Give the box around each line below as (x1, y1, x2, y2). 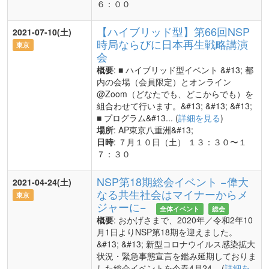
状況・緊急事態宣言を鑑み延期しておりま (97, 250, 256, 262)
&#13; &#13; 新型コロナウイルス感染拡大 (97, 238, 255, 250)
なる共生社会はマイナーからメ (97, 186, 248, 202)
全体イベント (160, 204, 200, 213)
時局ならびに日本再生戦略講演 (97, 36, 248, 52)
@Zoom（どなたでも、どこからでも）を (97, 88, 253, 100)
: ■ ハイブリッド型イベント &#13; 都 (113, 64, 253, 76)
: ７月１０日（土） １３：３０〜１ (113, 136, 247, 148)
